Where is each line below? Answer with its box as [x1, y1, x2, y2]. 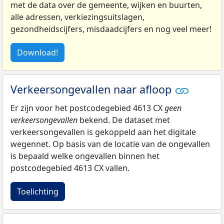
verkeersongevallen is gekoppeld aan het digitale [10, 126, 196, 138]
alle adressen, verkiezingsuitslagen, [10, 11, 144, 22]
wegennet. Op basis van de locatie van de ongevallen [10, 138, 210, 150]
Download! [17, 46, 58, 58]
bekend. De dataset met [77, 114, 170, 126]
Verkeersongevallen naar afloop [10, 81, 174, 96]
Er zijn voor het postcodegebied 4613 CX [10, 102, 164, 114]
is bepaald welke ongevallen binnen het [10, 150, 159, 162]
